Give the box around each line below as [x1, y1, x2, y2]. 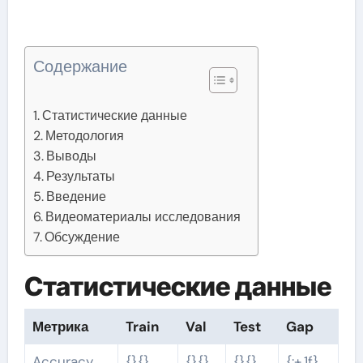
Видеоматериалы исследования [45, 208, 241, 226]
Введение [45, 188, 106, 206]
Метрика [32, 317, 88, 335]
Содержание [32, 56, 127, 78]
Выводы [45, 147, 96, 165]
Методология [45, 127, 124, 145]
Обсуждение [44, 228, 120, 246]
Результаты [45, 168, 115, 186]
